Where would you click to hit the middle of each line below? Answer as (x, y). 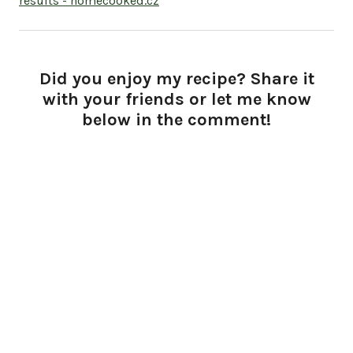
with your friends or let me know (176, 99)
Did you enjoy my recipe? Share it (176, 78)
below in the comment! (176, 119)
